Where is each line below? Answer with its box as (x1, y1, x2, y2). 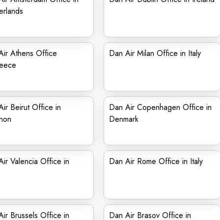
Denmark (109, 113, 138, 125)
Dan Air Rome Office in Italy (109, 156, 203, 167)
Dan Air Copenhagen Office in (109, 102, 212, 113)
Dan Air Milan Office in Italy (109, 48, 201, 59)
